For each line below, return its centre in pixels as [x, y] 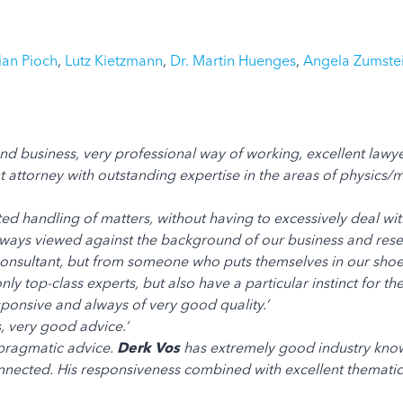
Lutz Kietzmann [113, 61]
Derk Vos [148, 348]
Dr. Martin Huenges [233, 61]
